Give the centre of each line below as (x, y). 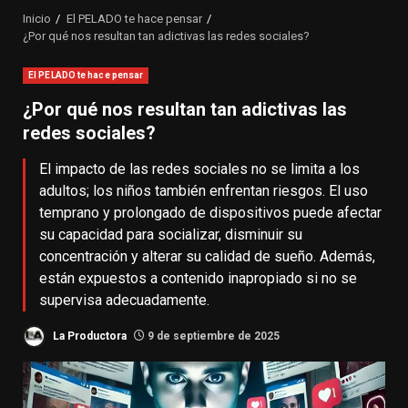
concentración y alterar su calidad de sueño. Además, (207, 257)
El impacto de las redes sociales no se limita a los (199, 169)
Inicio (37, 19)
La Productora (88, 336)
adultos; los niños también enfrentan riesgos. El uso (204, 191)
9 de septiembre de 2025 (212, 336)
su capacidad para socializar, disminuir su (171, 235)
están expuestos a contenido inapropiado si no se (198, 279)
